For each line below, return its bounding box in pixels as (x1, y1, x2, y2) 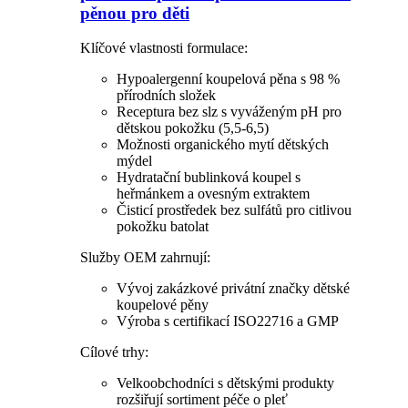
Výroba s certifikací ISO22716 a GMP (117, 313, 339, 330)
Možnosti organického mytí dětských (117, 137, 329, 153)
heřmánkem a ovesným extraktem (117, 186, 310, 202)
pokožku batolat (117, 219, 209, 235)
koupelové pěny (117, 297, 209, 313)
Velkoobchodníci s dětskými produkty (117, 375, 334, 392)
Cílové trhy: (80, 344, 148, 361)
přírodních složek (117, 87, 216, 104)
